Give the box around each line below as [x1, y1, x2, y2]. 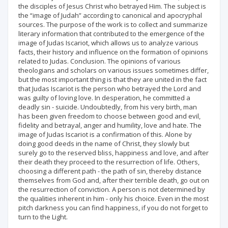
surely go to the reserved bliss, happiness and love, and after [18, 148, 209, 157]
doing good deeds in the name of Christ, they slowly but [18, 139, 189, 148]
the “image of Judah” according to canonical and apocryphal [18, 11, 202, 20]
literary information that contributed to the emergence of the [18, 29, 205, 38]
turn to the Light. [18, 212, 68, 221]
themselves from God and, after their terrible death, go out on [18, 176, 209, 185]
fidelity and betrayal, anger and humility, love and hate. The [18, 121, 202, 130]
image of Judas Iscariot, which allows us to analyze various [18, 38, 198, 47]
